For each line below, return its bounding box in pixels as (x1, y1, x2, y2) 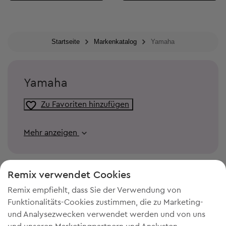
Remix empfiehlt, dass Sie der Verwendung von (8, 186, 181, 194)
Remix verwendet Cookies (8, 170, 131, 180)
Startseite (51, 38, 80, 46)
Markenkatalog (94, 38, 137, 46)
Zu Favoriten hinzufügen (41, 100, 129, 108)
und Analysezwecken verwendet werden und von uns (8, 210, 205, 218)
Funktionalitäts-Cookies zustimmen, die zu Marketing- (8, 198, 203, 206)
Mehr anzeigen (24, 129, 79, 137)
